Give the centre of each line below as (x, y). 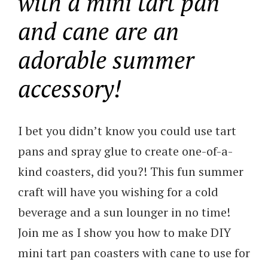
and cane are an (98, 31)
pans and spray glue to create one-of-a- (125, 151)
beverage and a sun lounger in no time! (124, 212)
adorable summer (106, 59)
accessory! (70, 88)
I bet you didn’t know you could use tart (127, 130)
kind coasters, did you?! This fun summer (131, 171)
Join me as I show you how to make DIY (124, 232)
